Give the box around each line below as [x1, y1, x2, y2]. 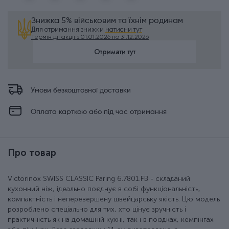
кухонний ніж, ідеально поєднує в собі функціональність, [8, 185, 200, 194]
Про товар [8, 147, 56, 159]
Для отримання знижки [31, 26, 105, 34]
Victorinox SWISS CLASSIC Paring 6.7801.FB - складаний [8, 174, 190, 184]
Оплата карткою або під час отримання [31, 108, 167, 116]
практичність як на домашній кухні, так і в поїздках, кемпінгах [8, 215, 214, 224]
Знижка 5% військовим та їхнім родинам [31, 17, 183, 26]
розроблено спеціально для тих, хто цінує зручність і [8, 205, 186, 214]
